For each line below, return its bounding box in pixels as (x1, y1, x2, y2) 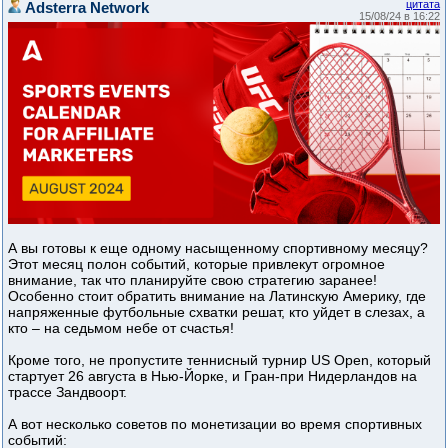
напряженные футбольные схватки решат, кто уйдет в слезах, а (8, 303, 425, 320)
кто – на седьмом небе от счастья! (8, 319, 234, 336)
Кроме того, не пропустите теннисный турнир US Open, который (8, 351, 431, 368)
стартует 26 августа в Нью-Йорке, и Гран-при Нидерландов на (8, 367, 417, 384)
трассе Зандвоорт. (8, 383, 127, 400)
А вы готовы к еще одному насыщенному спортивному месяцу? (8, 239, 428, 256)
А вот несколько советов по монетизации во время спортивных (8, 415, 422, 432)
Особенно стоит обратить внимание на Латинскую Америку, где (8, 287, 426, 304)
